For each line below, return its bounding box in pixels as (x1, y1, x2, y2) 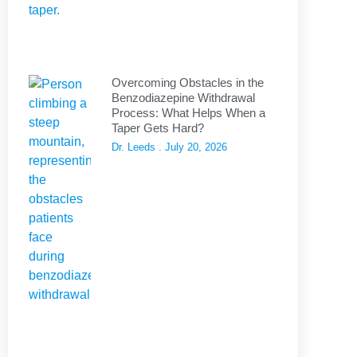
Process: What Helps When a (112, 106, 265, 120)
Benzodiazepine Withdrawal (112, 91, 255, 105)
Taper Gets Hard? (112, 121, 204, 135)
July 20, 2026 (162, 141, 227, 154)
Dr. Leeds (112, 141, 159, 154)
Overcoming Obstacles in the (112, 76, 264, 90)
